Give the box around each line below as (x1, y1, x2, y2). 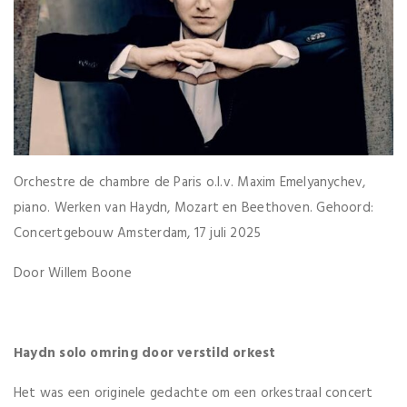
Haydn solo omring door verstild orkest (14, 342, 276, 364)
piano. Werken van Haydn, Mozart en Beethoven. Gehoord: (14, 196, 374, 219)
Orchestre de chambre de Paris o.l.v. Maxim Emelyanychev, (14, 171, 366, 194)
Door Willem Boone (14, 262, 132, 284)
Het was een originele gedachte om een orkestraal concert (14, 382, 373, 404)
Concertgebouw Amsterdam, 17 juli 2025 (14, 222, 262, 244)
